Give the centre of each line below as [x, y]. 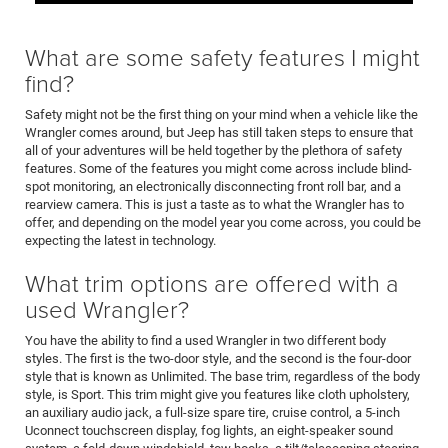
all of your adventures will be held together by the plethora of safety [213, 151]
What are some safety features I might [222, 57]
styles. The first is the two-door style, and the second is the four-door [218, 359]
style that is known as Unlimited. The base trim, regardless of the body [222, 377]
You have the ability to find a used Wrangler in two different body [205, 341]
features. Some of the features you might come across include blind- [218, 169]
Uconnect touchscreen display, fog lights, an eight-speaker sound [209, 431]
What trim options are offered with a [212, 283]
